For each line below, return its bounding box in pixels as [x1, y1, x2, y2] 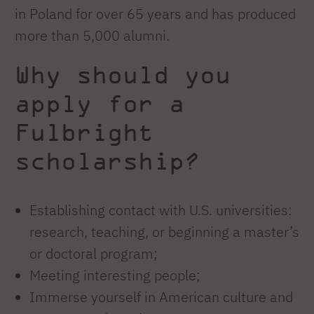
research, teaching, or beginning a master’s [29, 223, 299, 241]
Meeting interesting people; [29, 266, 200, 285]
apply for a [15, 88, 184, 118]
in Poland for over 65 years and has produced [15, 5, 296, 23]
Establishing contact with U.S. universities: [29, 201, 292, 219]
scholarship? [15, 145, 200, 175]
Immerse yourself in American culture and [29, 288, 293, 306]
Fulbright [15, 116, 153, 146]
